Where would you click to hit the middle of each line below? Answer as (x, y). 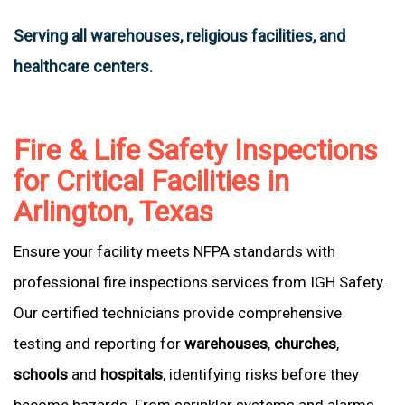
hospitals (132, 374)
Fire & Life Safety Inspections (196, 150)
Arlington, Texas (113, 212)
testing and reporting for (99, 344)
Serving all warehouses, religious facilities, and (179, 36)
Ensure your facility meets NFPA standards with (174, 251)
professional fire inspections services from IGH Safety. (200, 282)
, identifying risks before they (261, 374)
